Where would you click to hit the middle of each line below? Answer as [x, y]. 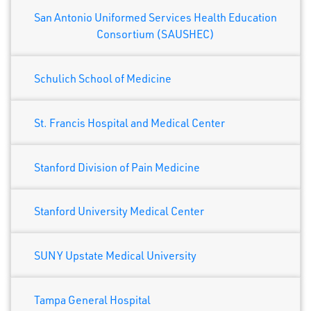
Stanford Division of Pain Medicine [117, 167]
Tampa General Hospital [92, 300]
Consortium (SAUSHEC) [155, 34]
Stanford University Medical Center [119, 211]
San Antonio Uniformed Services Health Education [155, 17]
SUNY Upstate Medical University [115, 256]
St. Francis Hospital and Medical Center [129, 123]
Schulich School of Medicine [103, 78]
